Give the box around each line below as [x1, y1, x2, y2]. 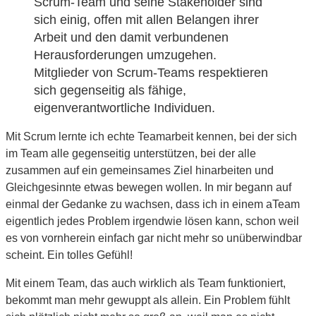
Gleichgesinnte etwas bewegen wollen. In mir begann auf [6, 181, 291, 193]
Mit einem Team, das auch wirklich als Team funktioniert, [6, 276, 286, 289]
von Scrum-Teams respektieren [92, 65, 268, 80]
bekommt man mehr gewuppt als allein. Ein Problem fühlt [6, 293, 290, 306]
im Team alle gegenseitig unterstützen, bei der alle [6, 147, 256, 159]
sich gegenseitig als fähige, [34, 83, 186, 97]
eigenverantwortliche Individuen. [34, 100, 215, 115]
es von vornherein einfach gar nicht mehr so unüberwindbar [6, 231, 302, 244]
